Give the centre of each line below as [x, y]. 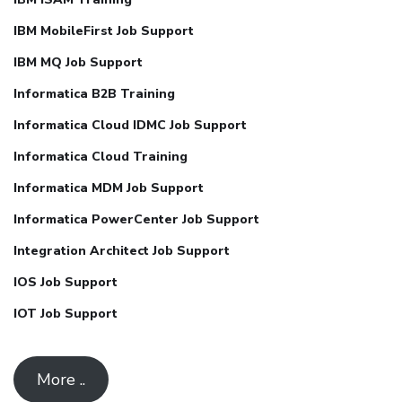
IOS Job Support [66, 282]
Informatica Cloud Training [100, 156]
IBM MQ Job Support [78, 62]
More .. [61, 379]
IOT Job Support [66, 313]
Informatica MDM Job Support [109, 188]
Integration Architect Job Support [122, 250]
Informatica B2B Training [94, 93]
